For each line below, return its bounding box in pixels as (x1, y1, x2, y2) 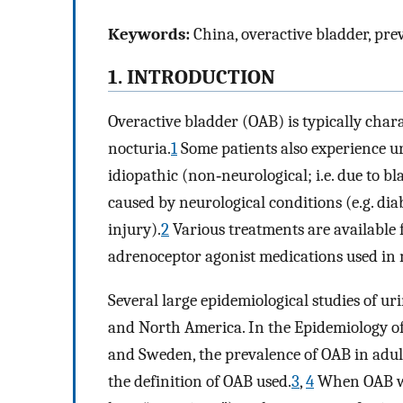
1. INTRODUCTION (108, 66, 275, 90)
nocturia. (108, 139, 171, 159)
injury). (108, 219, 161, 240)
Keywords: (108, 23, 190, 44)
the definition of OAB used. (108, 371, 291, 391)
